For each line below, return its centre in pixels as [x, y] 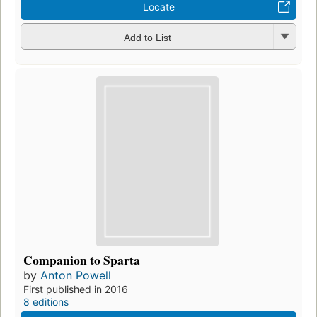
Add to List [147, 37]
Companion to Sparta [82, 260]
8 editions [46, 302]
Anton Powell [76, 276]
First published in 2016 [76, 289]
